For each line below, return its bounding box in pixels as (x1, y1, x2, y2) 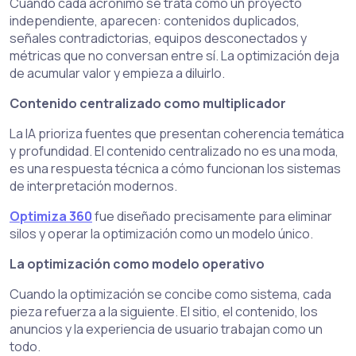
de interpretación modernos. (10, 177, 177, 195)
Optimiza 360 (10, 207, 92, 225)
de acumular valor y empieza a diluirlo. (10, 64, 225, 82)
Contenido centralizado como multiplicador (10, 95, 286, 112)
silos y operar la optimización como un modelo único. (10, 225, 313, 242)
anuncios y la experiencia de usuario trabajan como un (10, 320, 323, 338)
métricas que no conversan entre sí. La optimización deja (10, 47, 339, 64)
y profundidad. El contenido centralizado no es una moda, (10, 142, 339, 160)
